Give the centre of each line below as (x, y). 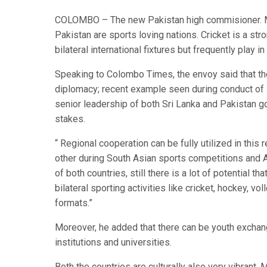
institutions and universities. (113, 242)
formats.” (74, 203)
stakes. (70, 119)
